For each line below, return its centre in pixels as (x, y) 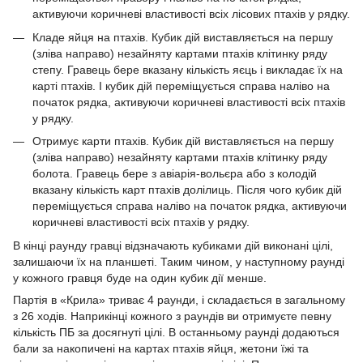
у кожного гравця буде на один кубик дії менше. (140, 278)
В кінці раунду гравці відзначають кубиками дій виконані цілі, (173, 245)
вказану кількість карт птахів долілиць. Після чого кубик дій (187, 190)
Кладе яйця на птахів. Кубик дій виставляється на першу (183, 37)
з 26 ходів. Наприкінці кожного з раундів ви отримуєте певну (172, 316)
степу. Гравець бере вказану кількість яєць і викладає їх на (188, 69)
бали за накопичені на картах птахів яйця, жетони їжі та (161, 348)
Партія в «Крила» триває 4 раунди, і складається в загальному (179, 299)
